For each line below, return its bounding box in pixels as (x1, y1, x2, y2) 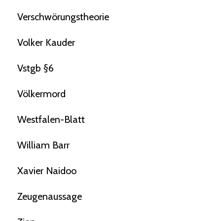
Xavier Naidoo (17, 165, 76, 177)
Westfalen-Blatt (17, 113, 85, 126)
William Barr (17, 139, 70, 151)
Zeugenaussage (17, 190, 82, 203)
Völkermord (17, 88, 66, 100)
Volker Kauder (17, 37, 75, 49)
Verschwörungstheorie (17, 11, 109, 23)
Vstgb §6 (17, 62, 54, 74)
